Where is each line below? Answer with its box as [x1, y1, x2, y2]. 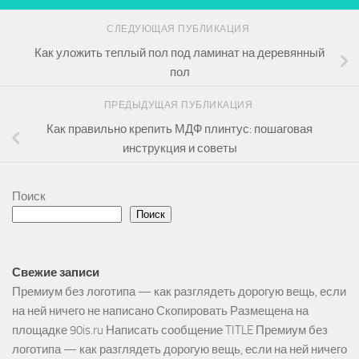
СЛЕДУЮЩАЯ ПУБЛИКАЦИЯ [107, 22, 252, 34]
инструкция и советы [122, 140, 237, 155]
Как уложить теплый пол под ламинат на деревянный [34, 45, 325, 60]
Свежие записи [12, 264, 99, 280]
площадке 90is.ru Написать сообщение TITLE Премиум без [12, 322, 328, 337]
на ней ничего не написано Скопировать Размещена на [12, 303, 309, 318]
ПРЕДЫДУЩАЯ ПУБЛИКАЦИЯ [103, 99, 256, 111]
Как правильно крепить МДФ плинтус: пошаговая [46, 121, 313, 136]
